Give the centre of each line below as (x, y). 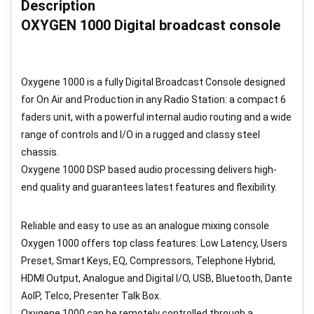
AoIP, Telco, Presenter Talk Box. (91, 295)
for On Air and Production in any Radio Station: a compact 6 (153, 99)
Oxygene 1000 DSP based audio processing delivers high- (149, 169)
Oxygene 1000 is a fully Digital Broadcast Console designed (153, 82)
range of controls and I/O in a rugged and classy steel (141, 134)
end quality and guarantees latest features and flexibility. (149, 187)
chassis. (40, 152)
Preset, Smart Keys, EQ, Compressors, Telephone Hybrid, (148, 260)
